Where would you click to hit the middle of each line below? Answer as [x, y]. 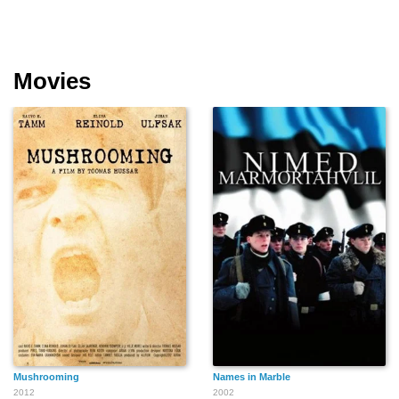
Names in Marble [252, 377]
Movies [52, 81]
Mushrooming [46, 377]
